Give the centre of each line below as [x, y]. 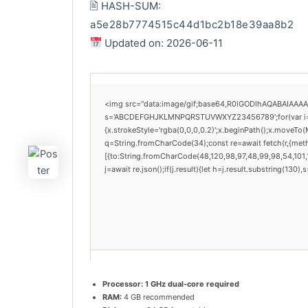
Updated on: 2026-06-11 [163, 43]
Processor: [123, 284]
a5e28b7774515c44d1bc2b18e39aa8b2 [192, 24]
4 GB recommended [158, 297]
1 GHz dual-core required [191, 284]
